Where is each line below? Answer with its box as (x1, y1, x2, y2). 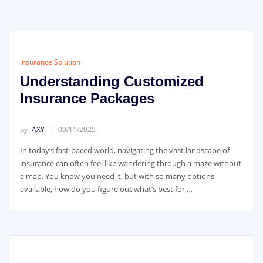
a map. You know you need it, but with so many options (19, 171, 214, 182)
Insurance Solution (19, 56, 80, 67)
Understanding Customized (19, 73, 204, 89)
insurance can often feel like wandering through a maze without (19, 158, 241, 169)
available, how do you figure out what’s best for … (19, 184, 193, 195)
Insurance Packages (19, 90, 154, 106)
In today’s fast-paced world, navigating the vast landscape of (19, 145, 230, 156)
